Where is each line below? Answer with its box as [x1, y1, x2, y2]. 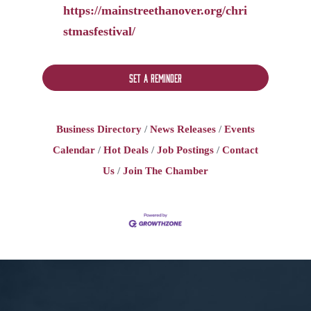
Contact [221, 144, 258, 156]
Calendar [52, 144, 95, 156]
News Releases [149, 123, 216, 135]
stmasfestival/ [62, 24, 135, 39]
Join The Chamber [122, 165, 208, 177]
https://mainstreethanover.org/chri [62, 3, 247, 18]
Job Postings [156, 144, 214, 156]
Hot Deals [103, 144, 149, 156]
